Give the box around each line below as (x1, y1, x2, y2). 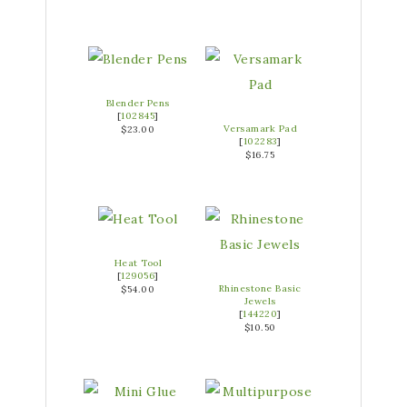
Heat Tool (114, 256, 162, 269)
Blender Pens (105, 96, 170, 109)
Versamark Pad (223, 122, 297, 134)
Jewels (243, 294, 276, 307)
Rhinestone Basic (218, 282, 302, 294)
